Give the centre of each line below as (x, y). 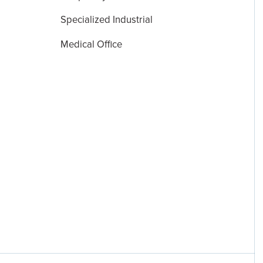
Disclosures (65, 179)
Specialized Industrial (107, 20)
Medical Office (92, 45)
